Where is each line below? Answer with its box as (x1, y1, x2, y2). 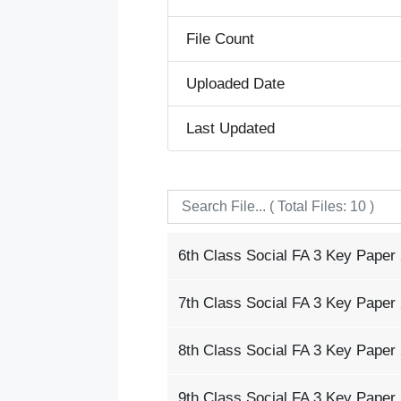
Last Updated (186, 120, 275, 137)
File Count (186, 30, 254, 47)
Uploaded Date (186, 75, 285, 92)
